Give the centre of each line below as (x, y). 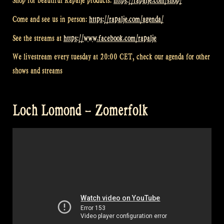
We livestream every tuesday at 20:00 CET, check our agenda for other (111, 57)
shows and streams (37, 71)
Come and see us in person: (51, 19)
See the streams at (38, 38)
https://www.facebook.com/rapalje (110, 38)
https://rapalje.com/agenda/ (126, 19)
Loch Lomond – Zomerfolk (80, 110)
